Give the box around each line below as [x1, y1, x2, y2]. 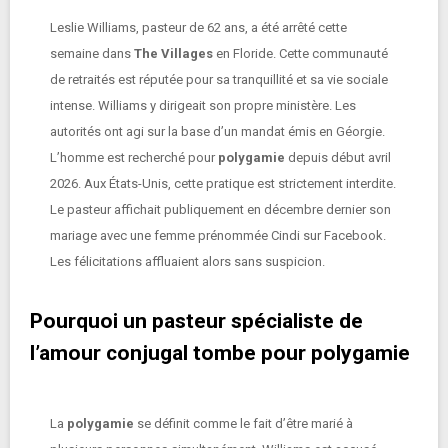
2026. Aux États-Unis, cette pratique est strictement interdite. [50, 176, 396, 191]
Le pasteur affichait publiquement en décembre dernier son [50, 202, 391, 217]
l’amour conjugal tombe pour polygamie [30, 341, 410, 365]
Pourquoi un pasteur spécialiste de [30, 309, 363, 333]
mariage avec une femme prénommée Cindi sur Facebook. [50, 228, 386, 243]
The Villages [134, 46, 213, 61]
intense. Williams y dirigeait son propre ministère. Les [50, 98, 356, 113]
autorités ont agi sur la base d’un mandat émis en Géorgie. [50, 124, 385, 139]
